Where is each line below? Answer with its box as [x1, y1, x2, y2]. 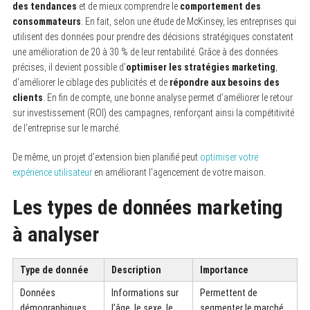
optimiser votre [199, 151, 258, 163]
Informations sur [111, 286, 179, 298]
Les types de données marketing [12, 194, 283, 219]
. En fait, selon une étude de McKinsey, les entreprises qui [80, 15, 296, 27]
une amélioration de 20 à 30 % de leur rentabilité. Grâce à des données [12, 46, 278, 57]
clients [12, 91, 43, 103]
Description [111, 264, 161, 275]
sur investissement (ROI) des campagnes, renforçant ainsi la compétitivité [12, 107, 294, 118]
